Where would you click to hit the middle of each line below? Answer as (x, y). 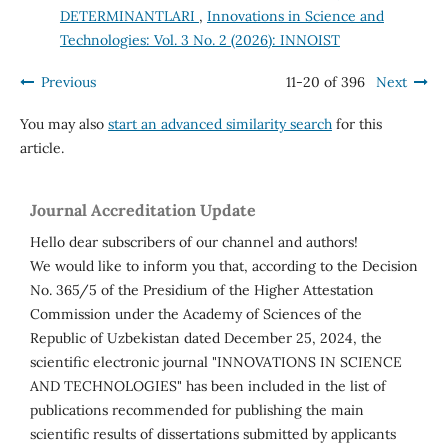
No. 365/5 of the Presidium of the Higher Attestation (202, 290)
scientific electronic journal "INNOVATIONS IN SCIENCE (216, 362)
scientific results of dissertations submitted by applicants (213, 434)
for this (356, 124)
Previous (68, 82)
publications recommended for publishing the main (197, 410)
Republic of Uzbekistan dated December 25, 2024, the (206, 338)
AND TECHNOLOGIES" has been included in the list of (208, 386)
